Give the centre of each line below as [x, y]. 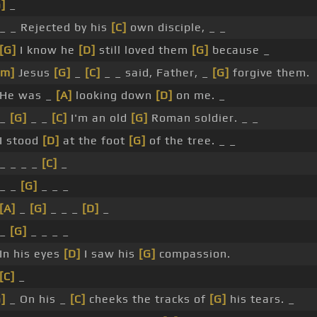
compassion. [193, 254]
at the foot [94, 141]
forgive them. [270, 73]
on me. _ [199, 96]
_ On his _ [38, 299]
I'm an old [99, 118]
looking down [114, 96]
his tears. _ [261, 299]
